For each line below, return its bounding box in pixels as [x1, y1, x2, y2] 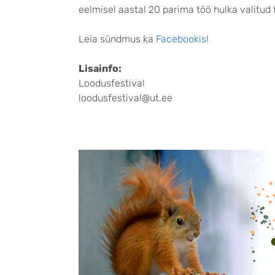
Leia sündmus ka [79, 33, 156, 45]
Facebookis [156, 33, 206, 45]
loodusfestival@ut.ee [79, 92, 172, 104]
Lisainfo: [79, 63, 122, 75]
